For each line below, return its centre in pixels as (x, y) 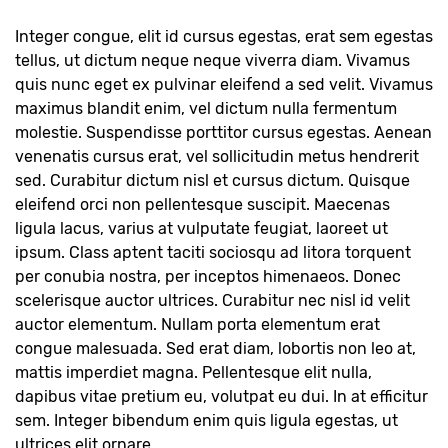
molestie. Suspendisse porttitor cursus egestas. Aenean (223, 132)
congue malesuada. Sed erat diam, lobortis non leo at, (215, 348)
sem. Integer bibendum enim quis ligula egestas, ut (206, 420)
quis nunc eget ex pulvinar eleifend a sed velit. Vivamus (224, 84)
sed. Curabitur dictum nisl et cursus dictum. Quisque (212, 180)
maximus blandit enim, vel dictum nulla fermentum (206, 108)
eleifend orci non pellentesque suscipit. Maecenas (202, 204)
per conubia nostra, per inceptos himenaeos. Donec (208, 276)
